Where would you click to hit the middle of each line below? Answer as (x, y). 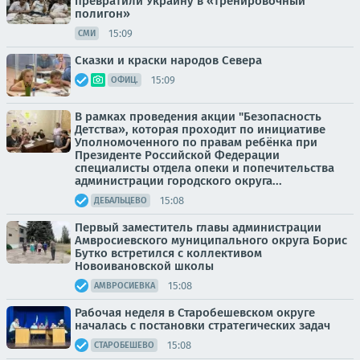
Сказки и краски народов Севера (168, 60)
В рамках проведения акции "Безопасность (198, 117)
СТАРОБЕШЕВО (124, 345)
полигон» (102, 14)
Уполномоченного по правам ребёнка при (196, 142)
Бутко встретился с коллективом (168, 253)
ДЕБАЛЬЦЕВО (121, 200)
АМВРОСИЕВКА (125, 286)
